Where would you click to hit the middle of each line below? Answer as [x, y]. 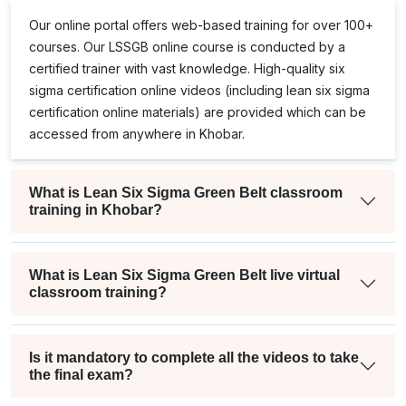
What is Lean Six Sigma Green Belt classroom [186, 192]
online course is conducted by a [247, 46]
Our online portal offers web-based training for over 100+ [201, 24]
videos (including [232, 90]
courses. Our [69, 46]
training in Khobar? [96, 209]
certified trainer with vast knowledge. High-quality [179, 68]
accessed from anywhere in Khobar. [137, 133]
